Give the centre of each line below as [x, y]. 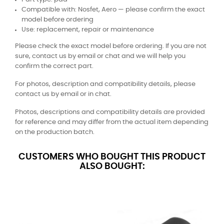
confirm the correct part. [54, 66]
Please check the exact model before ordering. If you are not [111, 46]
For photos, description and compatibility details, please [105, 84]
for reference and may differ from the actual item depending [112, 122]
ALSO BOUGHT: [112, 167]
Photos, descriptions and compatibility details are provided [110, 112]
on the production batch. [55, 132]
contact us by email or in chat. [63, 94]
